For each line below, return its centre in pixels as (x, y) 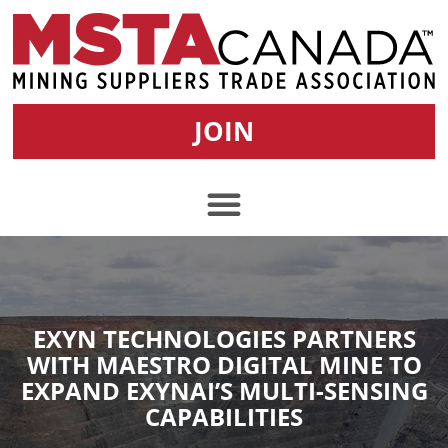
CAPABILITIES (224, 416)
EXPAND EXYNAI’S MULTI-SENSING (224, 390)
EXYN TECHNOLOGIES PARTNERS (224, 338)
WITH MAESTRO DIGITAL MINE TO (224, 364)
